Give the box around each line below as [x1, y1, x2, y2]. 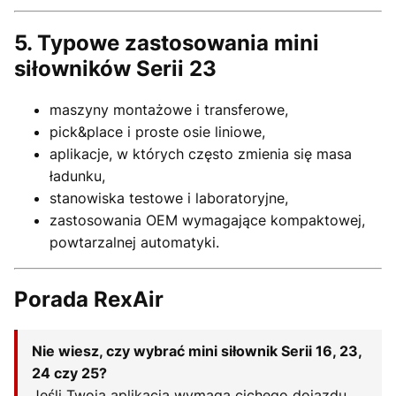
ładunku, [49, 166, 105, 185]
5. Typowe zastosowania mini [14, 29, 319, 56]
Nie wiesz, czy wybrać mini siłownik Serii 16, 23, [32, 342, 362, 361]
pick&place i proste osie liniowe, [49, 122, 265, 141]
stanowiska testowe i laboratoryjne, [49, 188, 288, 207]
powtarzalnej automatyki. [49, 232, 219, 251]
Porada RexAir [14, 286, 164, 313]
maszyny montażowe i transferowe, [49, 100, 288, 118]
